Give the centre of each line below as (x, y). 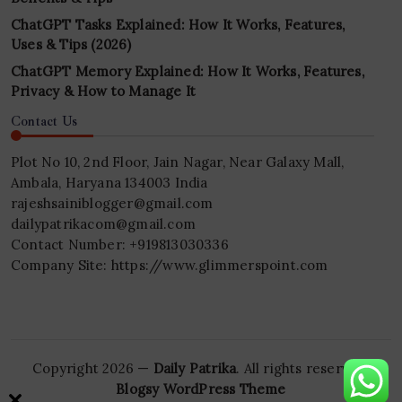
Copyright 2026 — (93, 369)
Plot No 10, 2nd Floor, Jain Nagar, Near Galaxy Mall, (178, 162)
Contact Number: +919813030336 (120, 245)
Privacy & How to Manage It (104, 92)
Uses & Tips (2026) (71, 45)
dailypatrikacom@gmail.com (103, 224)
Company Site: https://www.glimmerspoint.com (170, 266)
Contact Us (44, 122)
